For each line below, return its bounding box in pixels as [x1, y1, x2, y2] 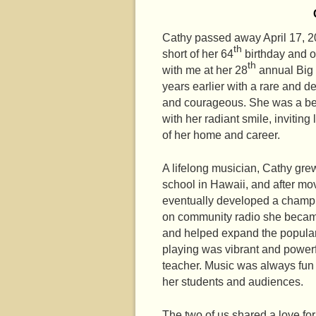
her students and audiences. [162, 275, 304, 288]
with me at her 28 [162, 63, 248, 76]
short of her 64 [162, 47, 234, 60]
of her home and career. [162, 128, 281, 141]
